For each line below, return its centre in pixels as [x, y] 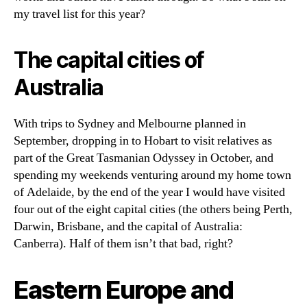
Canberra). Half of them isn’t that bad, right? [123, 243]
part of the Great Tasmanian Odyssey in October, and [144, 158]
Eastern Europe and [124, 290]
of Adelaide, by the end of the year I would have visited [149, 192]
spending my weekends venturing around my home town [152, 175]
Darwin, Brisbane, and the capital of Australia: [128, 226]
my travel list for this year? [79, 14]
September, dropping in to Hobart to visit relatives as [143, 140]
